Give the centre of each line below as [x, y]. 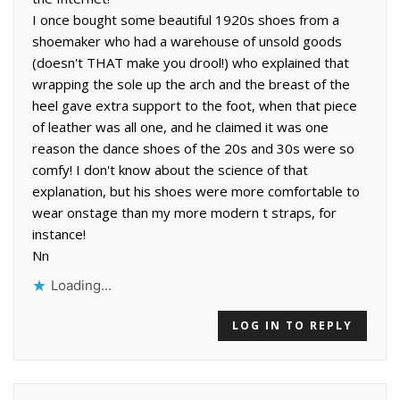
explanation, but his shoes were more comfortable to [196, 191]
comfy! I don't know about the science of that [170, 169]
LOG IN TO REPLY [292, 325]
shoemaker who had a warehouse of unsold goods [187, 41]
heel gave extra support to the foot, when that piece [195, 105]
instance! [59, 233]
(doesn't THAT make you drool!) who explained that [191, 62]
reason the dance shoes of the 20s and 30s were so [193, 148]
